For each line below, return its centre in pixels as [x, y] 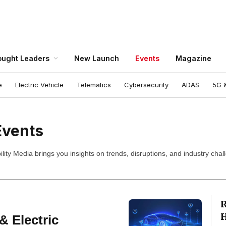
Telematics [94, 84]
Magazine [193, 58]
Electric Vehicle [39, 84]
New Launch [97, 58]
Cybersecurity [146, 84]
